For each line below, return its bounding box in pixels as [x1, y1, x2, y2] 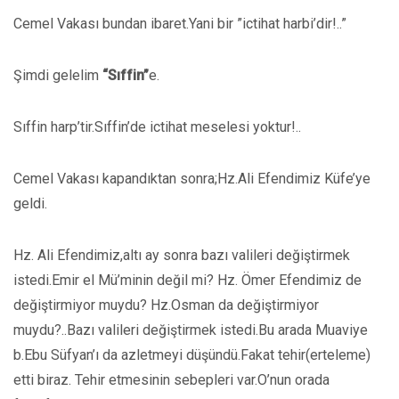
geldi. [13, 195, 47, 212]
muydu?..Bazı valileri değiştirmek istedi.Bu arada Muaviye [13, 322, 368, 338]
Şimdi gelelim [13, 67, 102, 84]
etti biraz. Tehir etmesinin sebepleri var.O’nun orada [13, 371, 330, 388]
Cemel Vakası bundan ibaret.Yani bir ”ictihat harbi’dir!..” [13, 15, 346, 32]
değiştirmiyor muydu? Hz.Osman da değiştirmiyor [13, 297, 319, 313]
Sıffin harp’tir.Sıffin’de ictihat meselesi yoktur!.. [13, 118, 301, 135]
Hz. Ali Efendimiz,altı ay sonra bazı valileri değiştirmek [13, 247, 350, 264]
